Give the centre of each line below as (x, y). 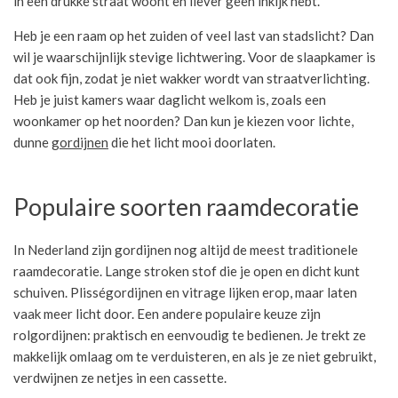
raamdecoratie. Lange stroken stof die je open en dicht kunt (187, 271)
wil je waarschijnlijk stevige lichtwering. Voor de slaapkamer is (195, 57)
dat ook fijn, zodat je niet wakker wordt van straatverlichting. (191, 78)
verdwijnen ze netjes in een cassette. (120, 378)
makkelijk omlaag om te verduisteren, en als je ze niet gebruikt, (195, 356)
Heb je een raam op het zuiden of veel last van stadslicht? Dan (194, 36)
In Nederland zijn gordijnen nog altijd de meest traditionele (186, 250)
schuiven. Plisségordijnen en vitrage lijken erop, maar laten (185, 292)
